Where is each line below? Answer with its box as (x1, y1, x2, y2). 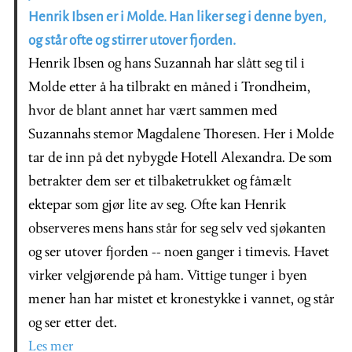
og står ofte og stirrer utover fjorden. (28, 32, 236, 48)
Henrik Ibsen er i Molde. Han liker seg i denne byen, (28, 9, 326, 24)
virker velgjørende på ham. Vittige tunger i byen (28, 268, 307, 284)
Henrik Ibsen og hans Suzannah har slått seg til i (28, 56, 305, 71)
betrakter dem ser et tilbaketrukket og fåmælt (28, 174, 291, 189)
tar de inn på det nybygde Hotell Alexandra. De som (28, 150, 332, 166)
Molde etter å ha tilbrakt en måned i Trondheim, (28, 79, 310, 95)
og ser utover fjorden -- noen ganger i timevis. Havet (28, 244, 329, 260)
